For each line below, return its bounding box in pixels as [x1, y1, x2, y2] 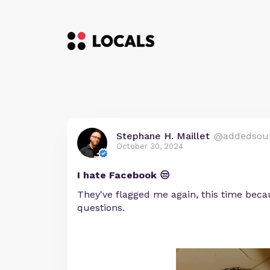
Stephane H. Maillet [116, 130, 210, 142]
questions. [77, 202, 125, 213]
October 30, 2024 [116, 142, 183, 151]
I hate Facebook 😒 [77, 169, 170, 181]
